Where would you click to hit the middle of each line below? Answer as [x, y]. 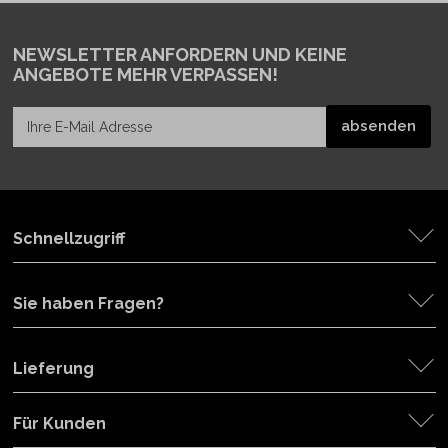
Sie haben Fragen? [88, 303]
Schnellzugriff [68, 238]
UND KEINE [297, 54]
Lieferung [53, 368]
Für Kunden [59, 423]
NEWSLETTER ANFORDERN [130, 54]
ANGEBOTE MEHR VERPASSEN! [145, 74]
